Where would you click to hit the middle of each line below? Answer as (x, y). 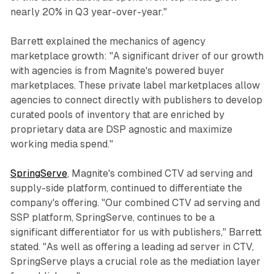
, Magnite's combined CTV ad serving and (160, 173)
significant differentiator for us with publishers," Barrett (136, 232)
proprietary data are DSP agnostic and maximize (121, 129)
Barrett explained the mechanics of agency (108, 41)
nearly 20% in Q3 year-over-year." (88, 12)
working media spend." (61, 144)
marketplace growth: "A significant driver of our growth (137, 56)
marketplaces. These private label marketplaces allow (135, 85)
